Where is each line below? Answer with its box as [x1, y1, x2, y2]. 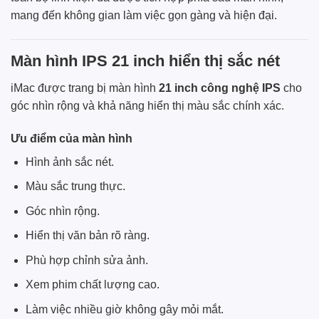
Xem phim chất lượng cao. [25, 278, 159, 291]
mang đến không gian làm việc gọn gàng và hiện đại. [11, 9, 277, 21]
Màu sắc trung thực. [25, 180, 125, 193]
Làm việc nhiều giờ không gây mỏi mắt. [25, 303, 224, 316]
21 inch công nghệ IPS [159, 81, 281, 94]
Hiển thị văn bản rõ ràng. [25, 229, 150, 242]
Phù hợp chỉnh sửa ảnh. [25, 253, 148, 266]
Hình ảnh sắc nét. [25, 155, 114, 168]
